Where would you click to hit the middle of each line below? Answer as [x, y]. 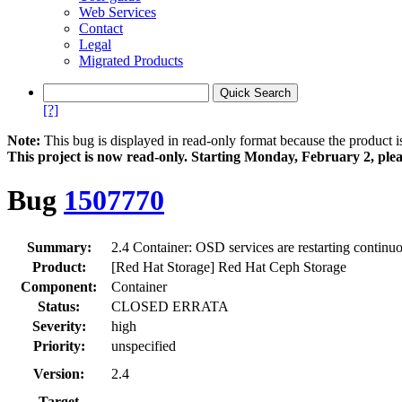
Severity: [59, 326]
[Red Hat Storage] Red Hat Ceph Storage [229, 267]
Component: [59, 286]
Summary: [59, 247]
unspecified [144, 345]
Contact [101, 28]
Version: [59, 373]
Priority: [59, 345]
